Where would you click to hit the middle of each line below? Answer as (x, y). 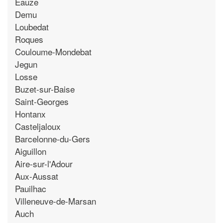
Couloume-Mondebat (53, 51)
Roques (29, 39)
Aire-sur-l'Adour (44, 163)
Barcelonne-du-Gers (53, 138)
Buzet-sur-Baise (45, 89)
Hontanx (30, 113)
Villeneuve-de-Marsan (56, 201)
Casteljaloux (38, 126)
